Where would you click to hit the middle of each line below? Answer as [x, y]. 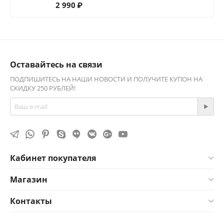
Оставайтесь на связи [56, 64]
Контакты [31, 201]
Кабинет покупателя [53, 158]
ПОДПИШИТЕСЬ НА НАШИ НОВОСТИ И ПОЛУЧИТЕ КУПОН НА [106, 79]
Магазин [29, 179]
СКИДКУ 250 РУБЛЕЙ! [43, 88]
